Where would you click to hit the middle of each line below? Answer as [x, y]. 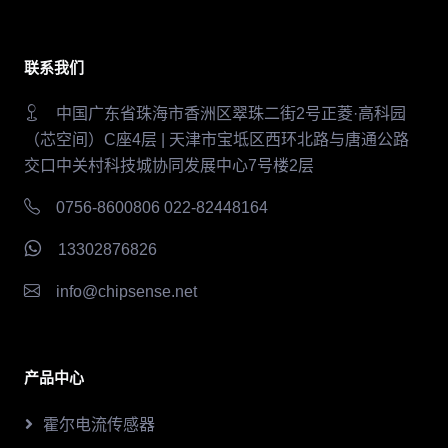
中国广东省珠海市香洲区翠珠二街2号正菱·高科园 [231, 113]
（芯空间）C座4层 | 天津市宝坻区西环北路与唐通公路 [216, 139]
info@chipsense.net [126, 291]
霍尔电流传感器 [99, 424]
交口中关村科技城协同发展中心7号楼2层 [169, 165]
